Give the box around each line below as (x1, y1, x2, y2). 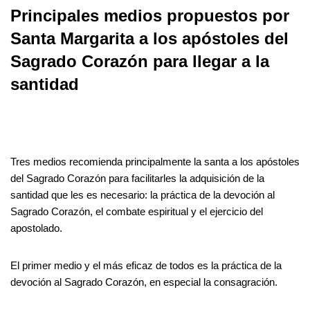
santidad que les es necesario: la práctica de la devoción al (10, 188, 275, 201)
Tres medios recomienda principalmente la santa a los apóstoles (10, 155, 300, 167)
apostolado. (10, 221, 62, 234)
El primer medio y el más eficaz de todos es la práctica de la (10, 259, 282, 271)
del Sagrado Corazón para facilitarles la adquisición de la (10, 172, 264, 184)
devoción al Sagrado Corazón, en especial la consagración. (10, 275, 277, 288)
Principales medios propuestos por (10, 6, 289, 25)
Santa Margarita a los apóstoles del (10, 28, 289, 48)
